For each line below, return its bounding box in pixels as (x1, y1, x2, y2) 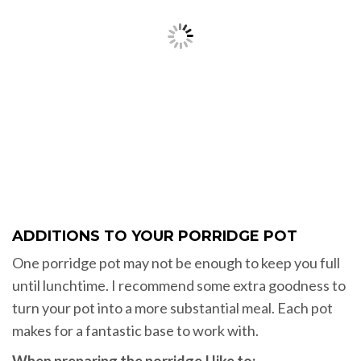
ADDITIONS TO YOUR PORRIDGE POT (12, 227, 297, 246)
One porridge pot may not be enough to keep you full (12, 254, 340, 272)
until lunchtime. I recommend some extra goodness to (12, 276, 346, 295)
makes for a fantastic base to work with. (12, 322, 259, 340)
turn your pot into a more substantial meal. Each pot (12, 299, 333, 317)
